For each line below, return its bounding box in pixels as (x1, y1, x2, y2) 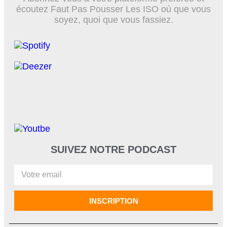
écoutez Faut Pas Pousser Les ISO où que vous (16, 4, 211, 15)
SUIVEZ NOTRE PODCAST (51, 144, 176, 156)
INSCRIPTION (89, 196, 138, 205)
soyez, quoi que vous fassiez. (54, 15, 173, 25)
